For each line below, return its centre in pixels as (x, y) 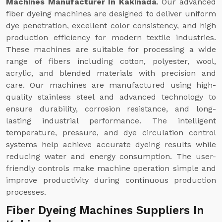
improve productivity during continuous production (111, 180)
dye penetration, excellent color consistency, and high (111, 26)
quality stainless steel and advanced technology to (111, 97)
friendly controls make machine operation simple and (111, 168)
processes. (26, 192)
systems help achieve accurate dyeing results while (111, 144)
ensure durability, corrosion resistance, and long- (111, 109)
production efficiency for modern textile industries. (111, 37)
